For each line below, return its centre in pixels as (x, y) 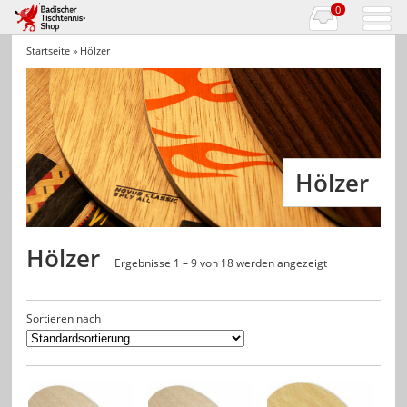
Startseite (49, 50)
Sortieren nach (64, 318)
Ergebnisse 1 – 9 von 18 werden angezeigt (221, 263)
